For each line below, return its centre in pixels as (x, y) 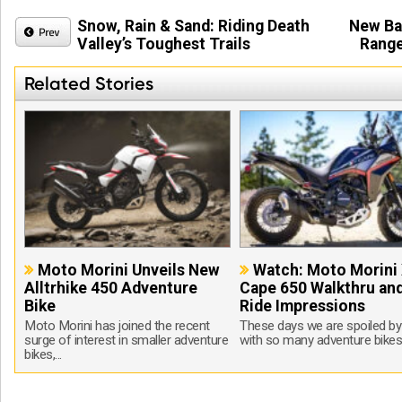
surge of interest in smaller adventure (127, 340)
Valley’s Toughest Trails (164, 44)
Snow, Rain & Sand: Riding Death (194, 26)
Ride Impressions (303, 306)
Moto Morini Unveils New (129, 270)
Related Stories (89, 84)
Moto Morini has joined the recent (117, 325)
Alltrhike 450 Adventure (111, 288)
